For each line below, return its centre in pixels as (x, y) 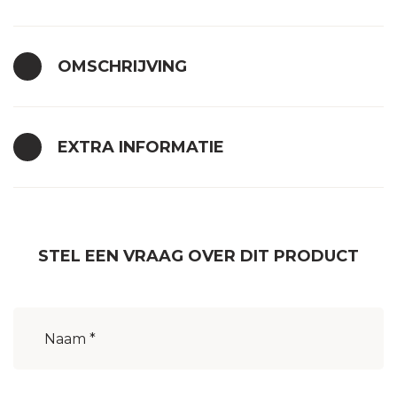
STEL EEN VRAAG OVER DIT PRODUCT (198, 256)
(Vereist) (81, 320)
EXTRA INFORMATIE (141, 147)
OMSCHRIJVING (122, 66)
